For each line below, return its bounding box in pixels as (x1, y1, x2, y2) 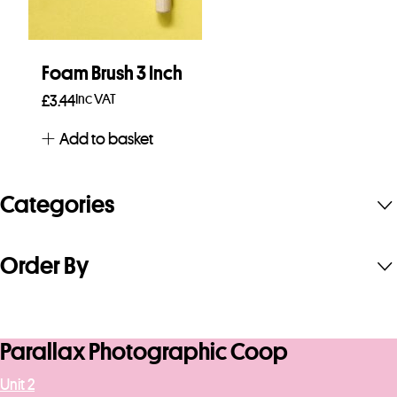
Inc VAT (75, 92, 116, 106)
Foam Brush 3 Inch (42, 64, 183, 83)
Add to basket (59, 130, 153, 147)
